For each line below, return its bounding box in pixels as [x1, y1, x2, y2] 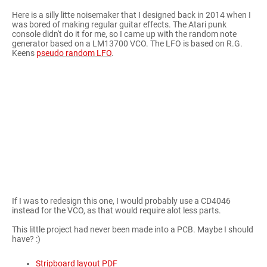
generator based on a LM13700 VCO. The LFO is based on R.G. [12, 38, 243, 48]
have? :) [12, 234, 41, 244]
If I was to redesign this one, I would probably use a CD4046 [12, 195, 231, 206]
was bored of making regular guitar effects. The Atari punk [12, 19, 226, 29]
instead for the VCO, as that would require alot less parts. [12, 205, 221, 215]
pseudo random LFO [36, 48, 111, 58]
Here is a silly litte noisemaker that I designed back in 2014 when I [12, 10, 251, 20]
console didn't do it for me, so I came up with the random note [12, 29, 237, 39]
